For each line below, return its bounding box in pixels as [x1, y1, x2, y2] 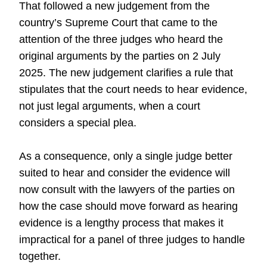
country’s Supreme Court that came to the [19, 17, 218, 29]
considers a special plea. [19, 117, 136, 129]
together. [19, 250, 61, 262]
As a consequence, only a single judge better [19, 150, 232, 162]
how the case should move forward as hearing [19, 200, 238, 212]
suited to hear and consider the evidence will [19, 167, 230, 179]
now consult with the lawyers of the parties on [19, 184, 235, 195]
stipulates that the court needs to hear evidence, [19, 83, 247, 95]
